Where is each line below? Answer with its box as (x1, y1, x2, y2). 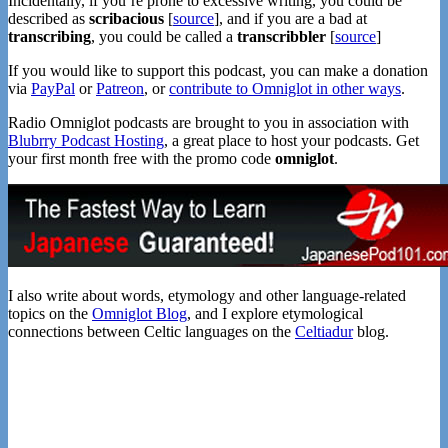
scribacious (89, 9, 164, 27)
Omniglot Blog (92, 304, 187, 322)
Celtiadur (295, 322, 353, 340)
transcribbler (237, 27, 326, 45)
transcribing (8, 27, 91, 45)
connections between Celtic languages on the (8, 322, 295, 340)
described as (8, 9, 89, 27)
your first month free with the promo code (8, 149, 275, 167)
